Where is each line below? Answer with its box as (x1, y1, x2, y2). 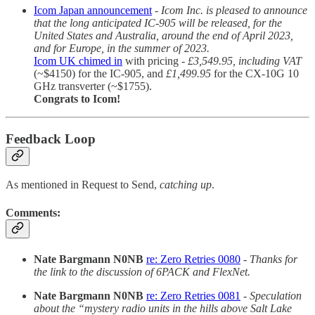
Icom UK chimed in (34, 54, 122, 67)
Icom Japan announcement (34, 4, 152, 16)
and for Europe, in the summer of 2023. (34, 41, 210, 54)
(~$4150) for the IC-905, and (34, 67, 166, 79)
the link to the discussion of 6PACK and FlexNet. (34, 265, 250, 278)
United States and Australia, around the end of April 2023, (34, 29, 293, 41)
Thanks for (250, 252, 297, 265)
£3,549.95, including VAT (188, 54, 302, 67)
